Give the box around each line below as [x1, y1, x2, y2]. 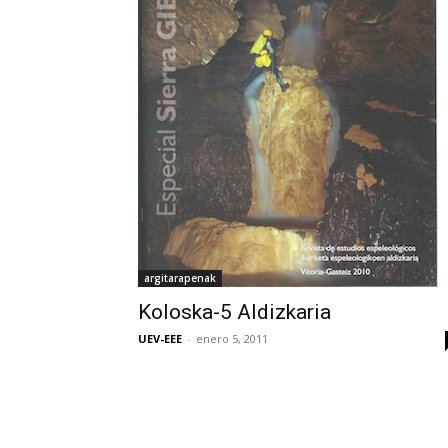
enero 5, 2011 [196, 331, 268, 346]
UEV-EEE [138, 331, 182, 346]
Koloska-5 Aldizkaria [138, 300, 331, 324]
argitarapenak [144, 271, 216, 285]
